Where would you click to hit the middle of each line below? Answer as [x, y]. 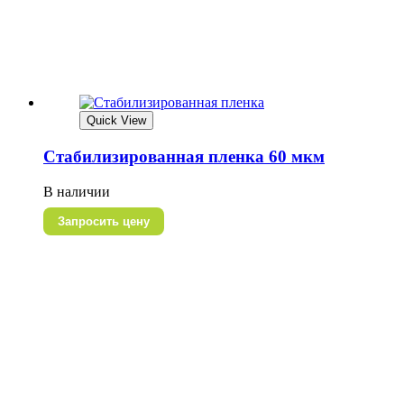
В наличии [77, 191]
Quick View [116, 121]
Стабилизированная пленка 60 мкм [184, 156]
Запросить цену [104, 221]
